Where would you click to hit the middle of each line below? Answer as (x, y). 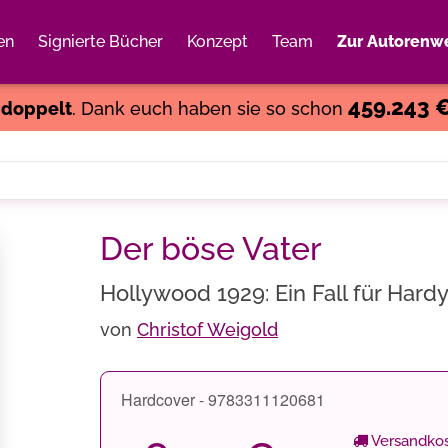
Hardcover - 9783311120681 (223, 399)
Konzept (217, 41)
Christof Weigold (207, 329)
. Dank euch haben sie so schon (209, 108)
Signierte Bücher (100, 41)
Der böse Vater (211, 248)
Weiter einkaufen (313, 65)
